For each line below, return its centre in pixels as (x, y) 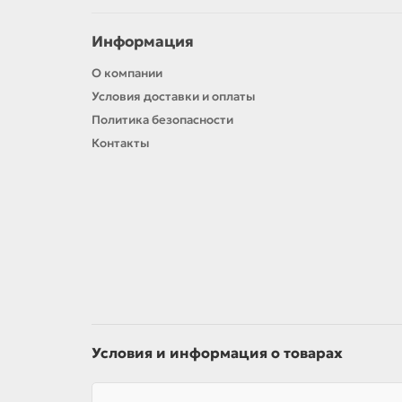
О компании (127, 73)
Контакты (121, 143)
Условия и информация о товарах (217, 352)
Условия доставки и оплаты (174, 96)
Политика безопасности (162, 119)
